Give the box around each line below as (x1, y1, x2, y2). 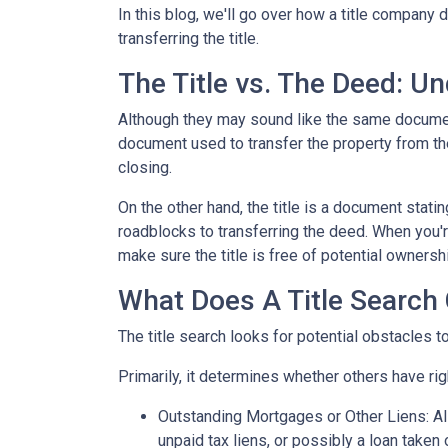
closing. (118, 158, 172, 177)
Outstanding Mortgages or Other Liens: (158, 407, 433, 426)
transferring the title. (118, 29, 263, 48)
